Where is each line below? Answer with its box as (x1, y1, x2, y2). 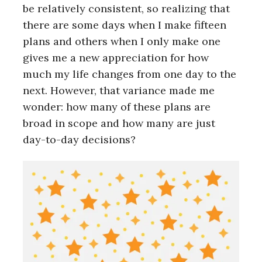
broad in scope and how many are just (23, 116, 215, 130)
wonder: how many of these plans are (23, 99, 211, 113)
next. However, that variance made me (23, 83, 215, 97)
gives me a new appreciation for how (23, 50, 209, 64)
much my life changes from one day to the (23, 67, 236, 81)
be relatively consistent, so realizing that (23, 1, 230, 15)
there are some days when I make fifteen (23, 18, 226, 32)
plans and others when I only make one (23, 34, 220, 48)
